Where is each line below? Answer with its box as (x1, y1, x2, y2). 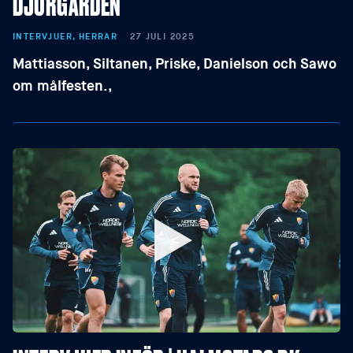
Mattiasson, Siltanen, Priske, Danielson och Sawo (13, 54, 336, 73)
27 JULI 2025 (130, 31, 195, 43)
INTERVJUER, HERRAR (13, 31, 118, 43)
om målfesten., (13, 76, 113, 95)
